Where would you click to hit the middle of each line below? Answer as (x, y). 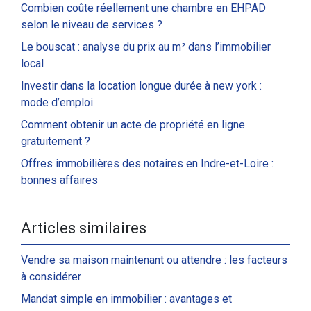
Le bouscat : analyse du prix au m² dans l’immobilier (146, 47)
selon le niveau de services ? (92, 25)
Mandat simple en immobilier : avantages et (126, 299)
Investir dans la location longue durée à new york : (141, 86)
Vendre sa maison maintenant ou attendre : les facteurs (154, 260)
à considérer (51, 277)
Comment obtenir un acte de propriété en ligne (133, 125)
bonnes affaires (59, 180)
